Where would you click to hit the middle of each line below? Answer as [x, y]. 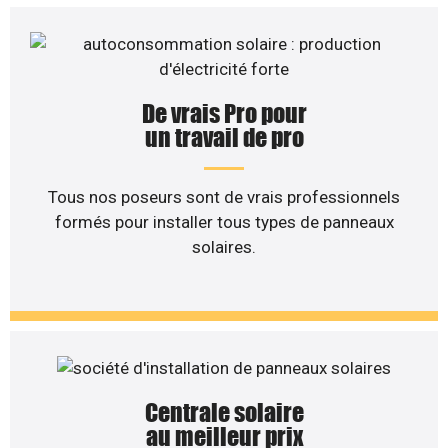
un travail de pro [224, 137]
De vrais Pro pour [224, 113]
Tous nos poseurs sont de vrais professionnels [224, 197]
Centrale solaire [224, 412]
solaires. [224, 247]
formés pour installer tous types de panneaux [224, 222]
